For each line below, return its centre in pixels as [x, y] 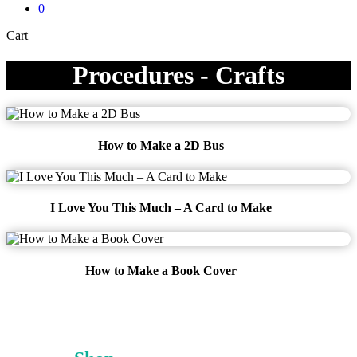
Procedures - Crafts [178, 75]
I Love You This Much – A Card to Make [161, 208]
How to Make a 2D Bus [161, 145]
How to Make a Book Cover [161, 270]
